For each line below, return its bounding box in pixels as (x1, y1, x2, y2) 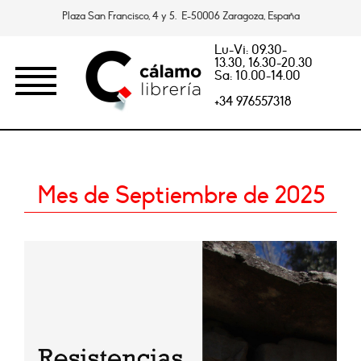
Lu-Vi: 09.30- (214, 42, 287, 58)
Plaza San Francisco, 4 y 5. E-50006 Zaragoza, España (61, 10, 300, 23)
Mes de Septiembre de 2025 (36, 181, 325, 210)
